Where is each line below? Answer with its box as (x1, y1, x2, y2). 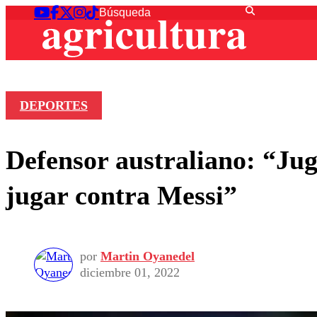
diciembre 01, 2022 (80, 265, 180, 280)
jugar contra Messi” (6, 180, 237, 210)
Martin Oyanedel (100, 249, 195, 264)
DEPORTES (19, 98, 88, 113)
